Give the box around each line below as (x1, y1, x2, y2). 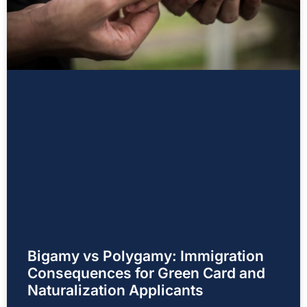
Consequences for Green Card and (27, 265, 265, 282)
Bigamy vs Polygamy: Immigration (27, 247, 264, 265)
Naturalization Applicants (27, 282, 204, 299)
